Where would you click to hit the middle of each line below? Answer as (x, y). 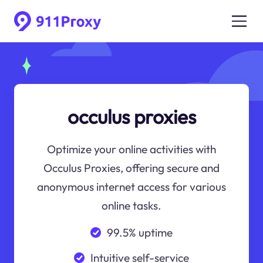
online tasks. (131, 206)
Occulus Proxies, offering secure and (131, 168)
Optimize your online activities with (131, 149)
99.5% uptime (139, 232)
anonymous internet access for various (131, 187)
